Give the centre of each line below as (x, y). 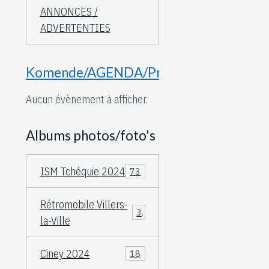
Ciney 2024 (65, 253)
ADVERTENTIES (75, 28)
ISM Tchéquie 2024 (83, 171)
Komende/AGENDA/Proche (108, 72)
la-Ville (55, 220)
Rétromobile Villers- (84, 204)
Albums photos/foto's (91, 135)
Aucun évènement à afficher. (87, 99)
